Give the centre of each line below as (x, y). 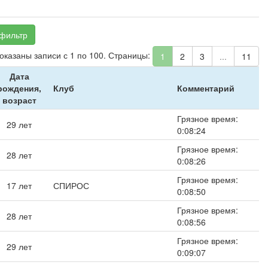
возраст (19, 100)
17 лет (19, 185)
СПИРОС (71, 185)
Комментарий (206, 88)
